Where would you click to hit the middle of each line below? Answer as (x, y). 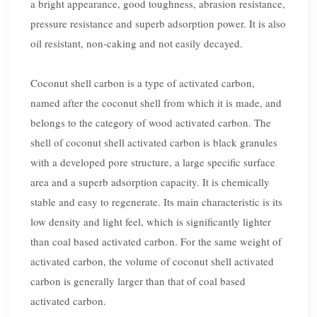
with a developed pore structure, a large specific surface (153, 162)
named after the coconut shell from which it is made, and (156, 103)
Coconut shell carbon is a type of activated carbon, (143, 83)
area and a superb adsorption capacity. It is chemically (150, 182)
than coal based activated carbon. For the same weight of (156, 242)
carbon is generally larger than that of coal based (138, 281)
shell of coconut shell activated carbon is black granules (154, 143)
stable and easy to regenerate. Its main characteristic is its (157, 202)
